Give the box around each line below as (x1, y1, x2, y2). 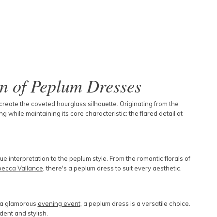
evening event (37, 200, 80, 207)
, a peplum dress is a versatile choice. (80, 200, 190, 207)
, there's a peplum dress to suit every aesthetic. (43, 164, 182, 172)
